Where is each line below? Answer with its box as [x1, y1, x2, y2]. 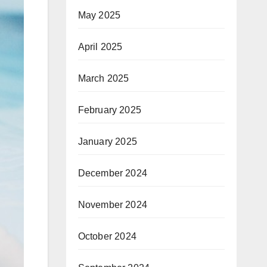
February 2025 [77, 104, 142, 115]
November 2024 [77, 199, 148, 210]
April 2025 [77, 41, 123, 52]
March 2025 [77, 73, 129, 83]
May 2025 [77, 10, 121, 20]
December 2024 [77, 167, 148, 178]
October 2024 [77, 231, 136, 241]
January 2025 [77, 136, 137, 147]
